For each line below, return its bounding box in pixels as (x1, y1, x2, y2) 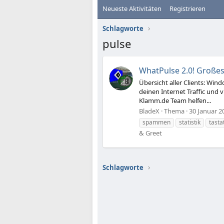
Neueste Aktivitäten (102, 4, 161, 13)
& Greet (139, 128, 162, 137)
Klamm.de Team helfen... (139, 95, 211, 105)
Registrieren (169, 4, 205, 13)
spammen (142, 117, 170, 126)
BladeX (139, 106, 159, 115)
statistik (179, 117, 200, 126)
